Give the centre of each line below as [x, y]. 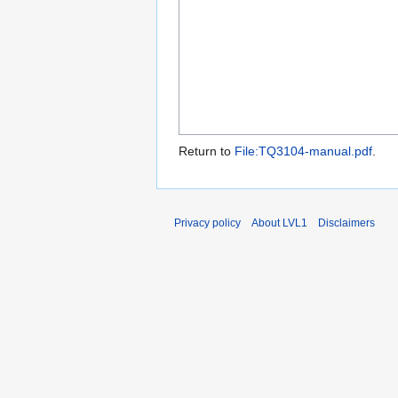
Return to [207, 151]
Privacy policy [207, 223]
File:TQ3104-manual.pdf [303, 151]
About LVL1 [279, 223]
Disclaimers [346, 223]
